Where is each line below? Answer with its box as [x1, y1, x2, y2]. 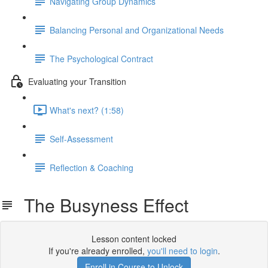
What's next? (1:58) [50, 103, 124, 116]
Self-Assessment [50, 132, 113, 145]
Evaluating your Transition [28, 75, 126, 87]
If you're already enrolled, [48, 245, 147, 257]
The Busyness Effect [14, 192, 188, 218]
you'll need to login [147, 245, 218, 257]
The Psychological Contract [50, 52, 153, 65]
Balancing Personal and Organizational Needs [50, 23, 224, 36]
